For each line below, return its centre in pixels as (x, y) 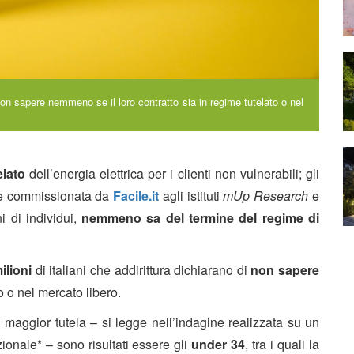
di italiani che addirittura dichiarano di (141, 269)
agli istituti (191, 195)
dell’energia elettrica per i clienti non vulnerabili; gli (172, 173)
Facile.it (136, 195)
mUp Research (266, 195)
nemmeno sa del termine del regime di (200, 217)
